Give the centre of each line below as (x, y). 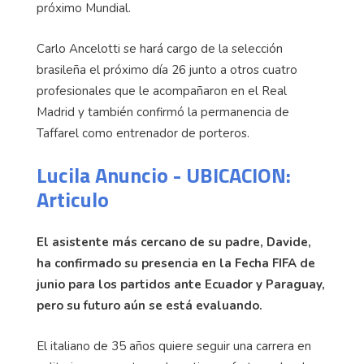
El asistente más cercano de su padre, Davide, (174, 243)
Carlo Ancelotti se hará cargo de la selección (160, 49)
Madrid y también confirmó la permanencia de (163, 113)
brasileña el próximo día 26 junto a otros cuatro (167, 70)
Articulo (73, 200)
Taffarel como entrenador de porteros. (143, 134)
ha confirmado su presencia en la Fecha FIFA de (176, 264)
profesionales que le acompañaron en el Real (162, 91)
